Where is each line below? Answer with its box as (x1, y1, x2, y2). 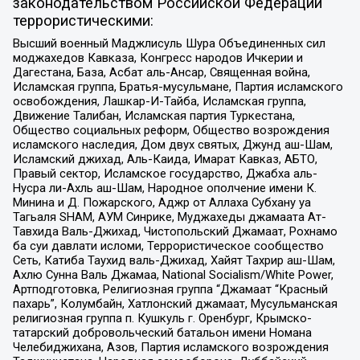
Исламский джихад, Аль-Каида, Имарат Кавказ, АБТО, (12, 151, 317, 166)
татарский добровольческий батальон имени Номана (12, 325, 312, 340)
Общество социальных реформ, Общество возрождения (12, 122, 329, 137)
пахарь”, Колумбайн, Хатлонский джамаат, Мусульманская (12, 296, 337, 311)
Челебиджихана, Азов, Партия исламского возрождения (12, 339, 329, 354)
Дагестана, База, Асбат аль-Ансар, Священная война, (12, 64, 310, 80)
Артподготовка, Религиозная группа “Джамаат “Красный (12, 281, 328, 297)
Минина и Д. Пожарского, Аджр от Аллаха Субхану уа (12, 194, 311, 210)
